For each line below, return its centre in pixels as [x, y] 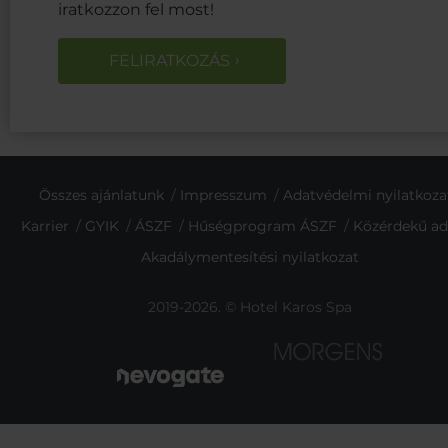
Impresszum [223, 194]
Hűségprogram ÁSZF [262, 225]
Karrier [44, 225]
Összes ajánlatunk [101, 194]
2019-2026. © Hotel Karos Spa [249, 306]
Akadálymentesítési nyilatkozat [249, 256]
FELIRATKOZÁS [169, 60]
